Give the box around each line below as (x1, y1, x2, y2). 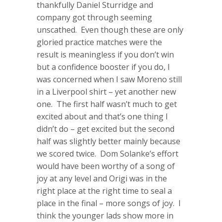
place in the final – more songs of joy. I (37, 197, 181, 209)
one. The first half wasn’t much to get (37, 98, 177, 110)
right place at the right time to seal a (37, 185, 172, 196)
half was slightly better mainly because (37, 135, 180, 147)
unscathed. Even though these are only (37, 24, 183, 35)
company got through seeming (37, 11, 152, 23)
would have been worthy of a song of (37, 160, 175, 171)
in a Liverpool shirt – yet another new (37, 86, 176, 97)
